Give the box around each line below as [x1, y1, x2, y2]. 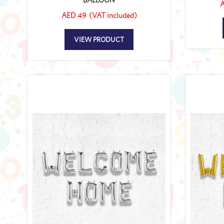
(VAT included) [88, 10, 137, 19]
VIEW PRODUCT [74, 35, 124, 43]
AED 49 [61, 10, 86, 19]
